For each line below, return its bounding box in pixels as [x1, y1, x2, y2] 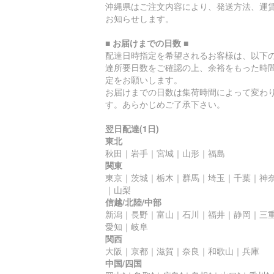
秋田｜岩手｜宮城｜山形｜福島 [105, 147, 225, 159]
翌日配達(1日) [105, 122, 159, 135]
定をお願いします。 [105, 73, 182, 86]
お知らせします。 [105, 12, 174, 24]
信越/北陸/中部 [105, 196, 161, 208]
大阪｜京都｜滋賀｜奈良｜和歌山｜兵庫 [105, 245, 259, 257]
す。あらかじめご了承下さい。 [105, 98, 225, 110]
